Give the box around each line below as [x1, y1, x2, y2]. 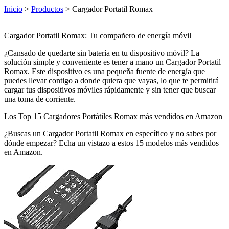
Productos [31, 4, 63, 13]
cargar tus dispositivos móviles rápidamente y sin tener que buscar [4, 85, 216, 94]
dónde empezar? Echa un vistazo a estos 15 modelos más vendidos [4, 138, 219, 147]
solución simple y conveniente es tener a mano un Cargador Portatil [4, 57, 221, 66]
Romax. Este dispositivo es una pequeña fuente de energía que [4, 66, 205, 76]
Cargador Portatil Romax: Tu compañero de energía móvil [4, 31, 191, 40]
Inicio [4, 4, 22, 13]
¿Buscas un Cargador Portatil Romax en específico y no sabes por [4, 129, 216, 138]
